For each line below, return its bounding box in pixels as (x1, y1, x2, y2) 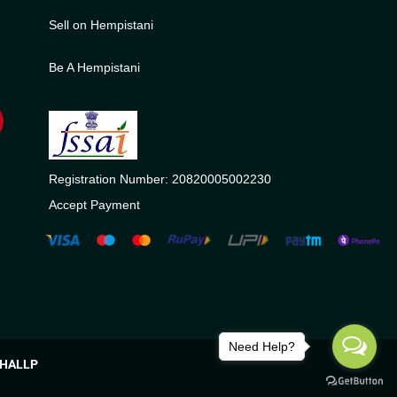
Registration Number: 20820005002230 (48, 171, 271, 186)
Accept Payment (48, 197, 140, 212)
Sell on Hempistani (48, 17, 153, 32)
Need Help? (229, 339, 295, 354)
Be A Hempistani (48, 59, 140, 74)
